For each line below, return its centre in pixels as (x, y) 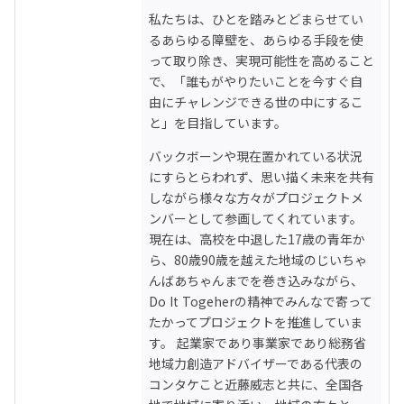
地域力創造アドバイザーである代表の (256, 363)
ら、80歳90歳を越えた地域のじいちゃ (258, 259)
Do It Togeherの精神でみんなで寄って (261, 301)
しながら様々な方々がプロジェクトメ (256, 197)
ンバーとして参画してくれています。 (256, 218)
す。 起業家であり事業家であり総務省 (257, 342)
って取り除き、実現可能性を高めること (262, 60)
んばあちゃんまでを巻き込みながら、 (256, 280)
